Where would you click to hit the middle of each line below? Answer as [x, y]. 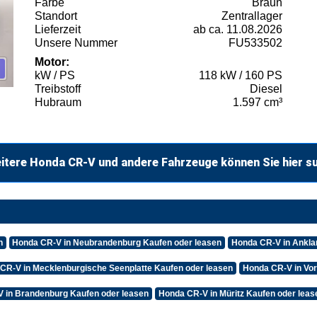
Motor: [52, 62]
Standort [56, 16]
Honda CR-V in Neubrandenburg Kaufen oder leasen [117, 242]
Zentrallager [252, 16]
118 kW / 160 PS [241, 75]
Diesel [266, 88]
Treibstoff [58, 88]
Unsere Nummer [76, 42]
